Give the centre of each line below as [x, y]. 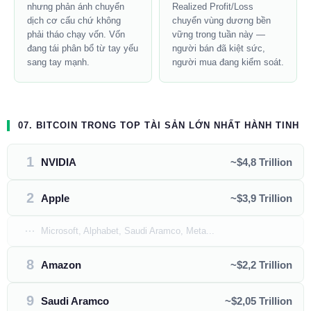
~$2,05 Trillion [259, 301]
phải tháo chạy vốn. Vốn [76, 35]
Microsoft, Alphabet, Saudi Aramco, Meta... [128, 231]
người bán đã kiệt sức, [219, 49]
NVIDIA [59, 162]
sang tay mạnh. [58, 62]
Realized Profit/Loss [213, 7]
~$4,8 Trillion [261, 162]
